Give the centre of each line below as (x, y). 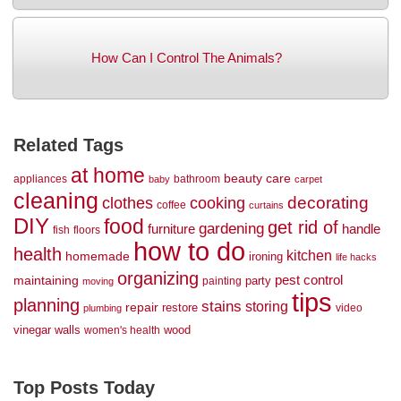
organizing (158, 279)
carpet (308, 179)
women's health (122, 330)
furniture (171, 230)
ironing (266, 257)
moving (98, 282)
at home (108, 176)
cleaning (56, 201)
